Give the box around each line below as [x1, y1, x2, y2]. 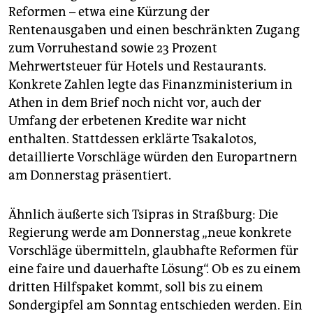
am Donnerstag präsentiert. [8, 168, 171, 184]
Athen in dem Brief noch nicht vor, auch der [8, 95, 261, 111]
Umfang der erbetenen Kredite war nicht [8, 113, 247, 129]
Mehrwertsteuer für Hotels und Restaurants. [8, 59, 266, 75]
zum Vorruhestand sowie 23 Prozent [8, 41, 217, 57]
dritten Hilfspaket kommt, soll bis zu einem [8, 279, 263, 296]
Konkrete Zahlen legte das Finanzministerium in [8, 77, 293, 93]
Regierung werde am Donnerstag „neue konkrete [8, 225, 291, 241]
